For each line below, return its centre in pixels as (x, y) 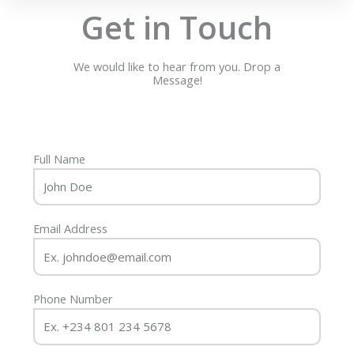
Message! (177, 80)
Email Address (70, 229)
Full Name (59, 158)
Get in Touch (177, 28)
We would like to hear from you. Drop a (177, 67)
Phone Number (73, 298)
